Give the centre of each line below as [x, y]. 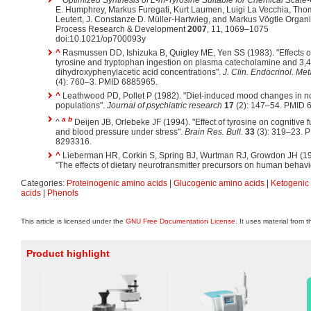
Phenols [63, 193]
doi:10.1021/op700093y [101, 39]
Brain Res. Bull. [214, 132]
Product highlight [68, 253]
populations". [81, 106]
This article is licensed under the [73, 221]
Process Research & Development [121, 30]
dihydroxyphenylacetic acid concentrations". [139, 73]
